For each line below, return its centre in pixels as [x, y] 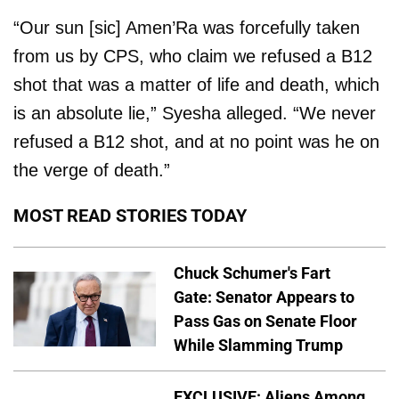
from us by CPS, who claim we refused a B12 [193, 56]
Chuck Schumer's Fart [252, 273]
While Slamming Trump [258, 345]
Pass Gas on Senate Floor [265, 321]
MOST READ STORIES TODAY [130, 215]
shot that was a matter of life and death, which [196, 84]
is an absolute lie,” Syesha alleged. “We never [195, 113]
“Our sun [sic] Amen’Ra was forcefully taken [187, 27]
